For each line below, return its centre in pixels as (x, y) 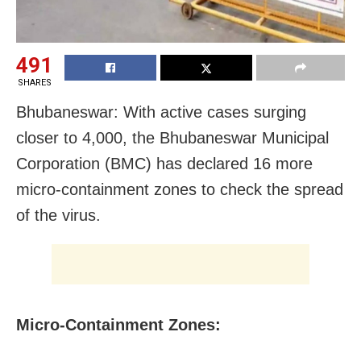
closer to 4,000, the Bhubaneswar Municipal (172, 137)
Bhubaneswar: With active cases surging (161, 112)
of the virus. (58, 215)
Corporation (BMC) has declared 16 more (164, 163)
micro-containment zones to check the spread (180, 189)
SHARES (34, 82)
